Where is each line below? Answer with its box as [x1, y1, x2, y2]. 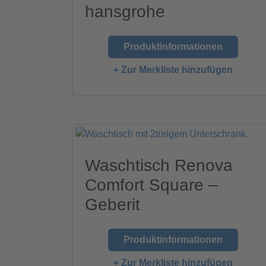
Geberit [85, 195, 140, 214]
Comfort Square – [85, 176, 218, 195]
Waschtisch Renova [85, 156, 233, 175]
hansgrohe [85, 2, 165, 21]
